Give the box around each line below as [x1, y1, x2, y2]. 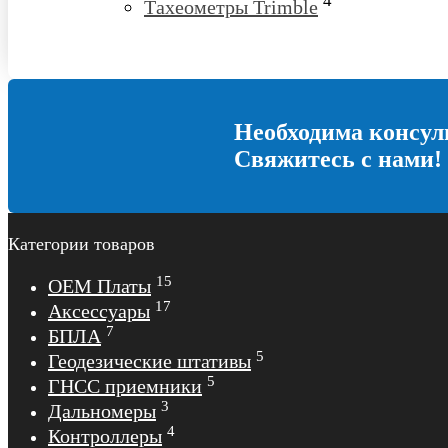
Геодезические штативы [48, 350, 251, 372]
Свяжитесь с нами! [233, 146, 442, 172]
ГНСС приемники [48, 375, 202, 397]
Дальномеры [48, 400, 156, 422]
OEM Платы [48, 275, 151, 297]
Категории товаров [8, 234, 155, 254]
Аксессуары [48, 300, 150, 322]
